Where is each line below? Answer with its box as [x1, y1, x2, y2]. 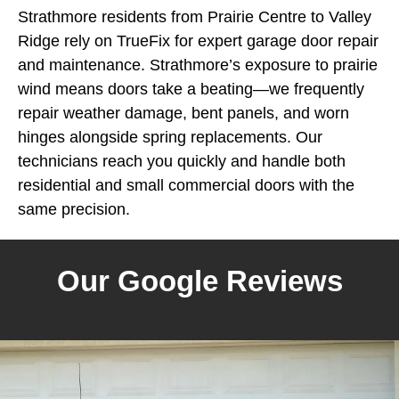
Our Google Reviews [56, 265, 343, 297]
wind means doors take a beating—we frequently [18, 80, 364, 98]
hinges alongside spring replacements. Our [18, 128, 322, 146]
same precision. [18, 200, 130, 218]
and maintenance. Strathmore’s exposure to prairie [18, 56, 378, 74]
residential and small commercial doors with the [18, 176, 354, 194]
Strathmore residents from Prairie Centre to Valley [18, 8, 371, 26]
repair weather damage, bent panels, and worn [18, 104, 349, 122]
